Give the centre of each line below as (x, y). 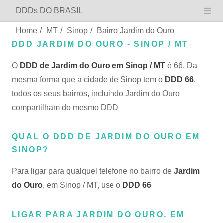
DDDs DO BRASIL (49, 11)
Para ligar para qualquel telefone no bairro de (93, 171)
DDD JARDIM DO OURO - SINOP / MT (100, 44)
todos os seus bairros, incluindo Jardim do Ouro (96, 93)
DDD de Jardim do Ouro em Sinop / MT (93, 65)
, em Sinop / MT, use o (83, 185)
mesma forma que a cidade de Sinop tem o (88, 79)
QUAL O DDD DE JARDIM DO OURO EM (106, 137)
